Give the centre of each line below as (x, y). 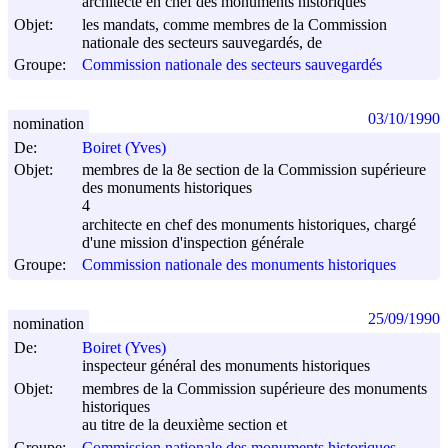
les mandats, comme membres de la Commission (234, 24)
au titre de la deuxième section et (184, 425)
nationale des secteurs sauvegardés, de (202, 43)
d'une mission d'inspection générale (193, 243)
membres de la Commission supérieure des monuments (254, 388)
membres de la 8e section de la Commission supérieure (254, 169)
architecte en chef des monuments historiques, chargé (249, 224)
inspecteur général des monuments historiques (226, 366)
